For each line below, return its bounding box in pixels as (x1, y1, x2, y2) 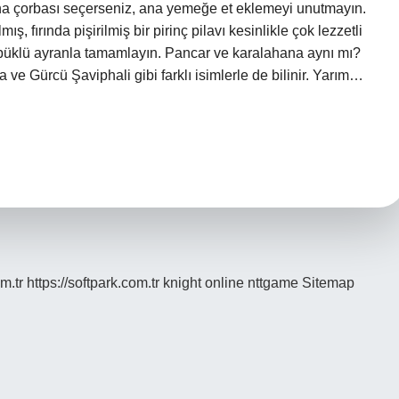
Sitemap (302, 275, 354, 290)
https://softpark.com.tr (27, 275, 159, 290)
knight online (163, 275, 244, 290)
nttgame (248, 275, 298, 290)
